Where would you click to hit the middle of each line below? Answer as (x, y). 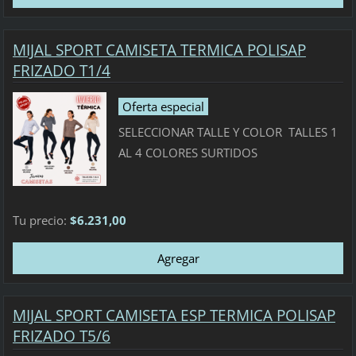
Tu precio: (41, 220)
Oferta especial (163, 107)
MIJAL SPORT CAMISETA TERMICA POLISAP (159, 50)
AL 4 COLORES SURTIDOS (188, 152)
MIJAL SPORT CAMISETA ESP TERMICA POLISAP (174, 316)
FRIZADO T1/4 (61, 70)
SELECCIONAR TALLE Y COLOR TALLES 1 (228, 132)
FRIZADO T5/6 (61, 337)
